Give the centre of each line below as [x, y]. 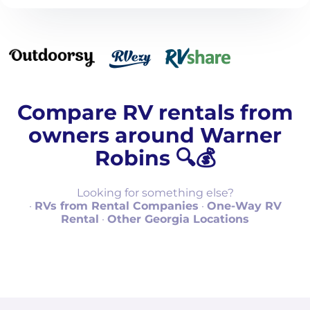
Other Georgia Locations [178, 219]
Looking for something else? [155, 193]
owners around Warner [155, 135]
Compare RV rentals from [155, 112]
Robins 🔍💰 [155, 158]
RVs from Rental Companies [116, 206]
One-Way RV [244, 206]
